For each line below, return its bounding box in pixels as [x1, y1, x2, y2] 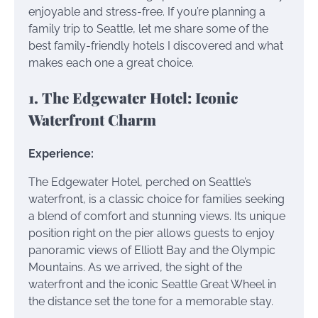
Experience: [28, 146, 94, 160]
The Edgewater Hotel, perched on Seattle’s [28, 175, 251, 189]
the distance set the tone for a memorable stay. [28, 294, 273, 308]
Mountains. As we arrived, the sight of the [28, 260, 242, 274]
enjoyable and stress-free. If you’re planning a [28, 5, 265, 19]
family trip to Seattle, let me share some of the [28, 22, 268, 36]
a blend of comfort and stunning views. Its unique [28, 209, 285, 223]
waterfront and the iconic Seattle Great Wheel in [28, 277, 276, 291]
